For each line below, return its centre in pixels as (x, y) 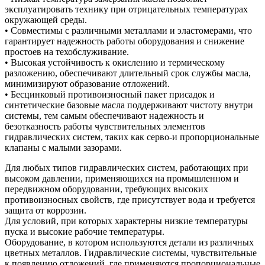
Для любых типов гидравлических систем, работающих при (127, 167)
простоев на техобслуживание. (67, 51)
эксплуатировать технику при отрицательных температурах (126, 9)
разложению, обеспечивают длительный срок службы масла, (128, 73)
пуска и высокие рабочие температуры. (85, 231)
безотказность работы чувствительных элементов (105, 126)
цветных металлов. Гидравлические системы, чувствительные (131, 253)
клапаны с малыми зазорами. (63, 147)
